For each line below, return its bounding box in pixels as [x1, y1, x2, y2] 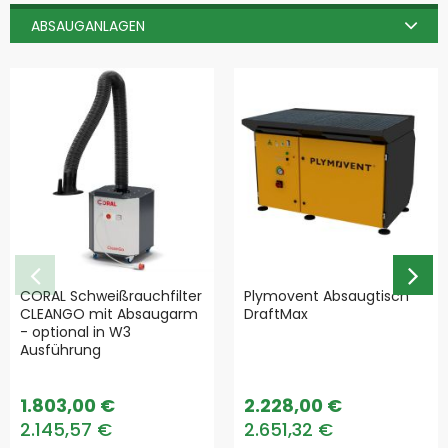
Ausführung [20, 339, 101, 360]
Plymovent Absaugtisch [244, 285, 409, 306]
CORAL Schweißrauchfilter [20, 285, 202, 306]
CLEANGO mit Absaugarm [20, 303, 198, 324]
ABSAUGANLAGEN [31, 15, 145, 36]
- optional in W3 [20, 321, 131, 342]
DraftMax [244, 303, 308, 324]
